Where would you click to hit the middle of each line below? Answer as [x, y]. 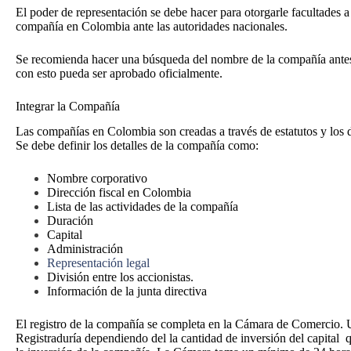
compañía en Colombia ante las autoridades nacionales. [152, 26]
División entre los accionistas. [120, 277]
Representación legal [98, 263]
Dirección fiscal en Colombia [119, 193]
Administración [85, 249]
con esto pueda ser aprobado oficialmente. [122, 73]
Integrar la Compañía [71, 106]
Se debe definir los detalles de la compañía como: [137, 146]
